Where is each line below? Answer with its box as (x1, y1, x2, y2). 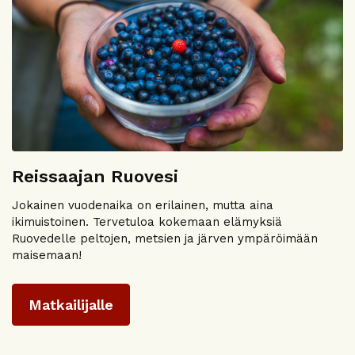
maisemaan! (12, 247, 86, 262)
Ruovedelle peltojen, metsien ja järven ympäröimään (12, 231, 318, 246)
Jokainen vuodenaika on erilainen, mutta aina (12, 197, 273, 212)
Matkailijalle (29, 296, 113, 314)
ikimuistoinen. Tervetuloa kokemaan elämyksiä (12, 214, 282, 229)
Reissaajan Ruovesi (12, 166, 184, 187)
